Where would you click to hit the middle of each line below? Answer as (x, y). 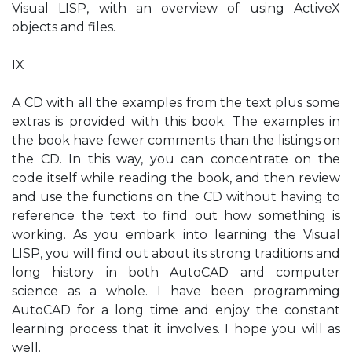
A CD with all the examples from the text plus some (176, 103)
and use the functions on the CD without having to (176, 197)
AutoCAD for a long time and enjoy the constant (176, 310)
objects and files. (64, 27)
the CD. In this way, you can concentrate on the (176, 159)
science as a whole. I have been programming (176, 291)
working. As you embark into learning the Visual (176, 235)
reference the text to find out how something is (176, 216)
